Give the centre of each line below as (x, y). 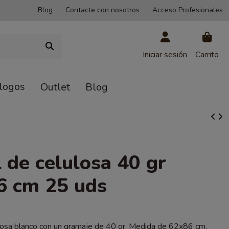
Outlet (55, 87)
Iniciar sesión (165, 55)
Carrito (207, 55)
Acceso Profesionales (188, 10)
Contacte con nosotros (104, 10)
